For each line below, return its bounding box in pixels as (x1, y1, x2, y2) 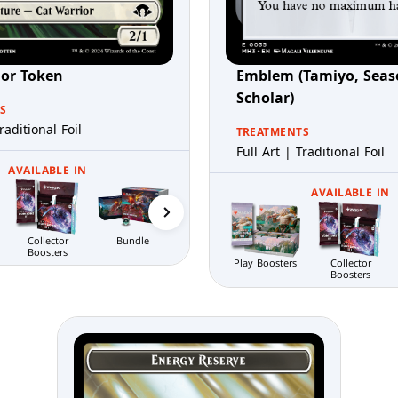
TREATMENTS (235, 124, 310, 140)
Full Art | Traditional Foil (235, 143, 385, 161)
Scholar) (235, 88, 294, 108)
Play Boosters (234, 256, 297, 270)
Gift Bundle (191, 178, 245, 192)
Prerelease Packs (265, 178, 342, 192)
